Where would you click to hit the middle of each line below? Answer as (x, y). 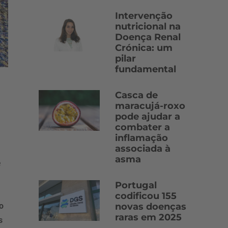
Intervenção (144, 16)
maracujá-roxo (150, 106)
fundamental (146, 69)
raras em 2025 (148, 217)
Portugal (136, 185)
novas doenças (151, 207)
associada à (143, 149)
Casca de (136, 95)
